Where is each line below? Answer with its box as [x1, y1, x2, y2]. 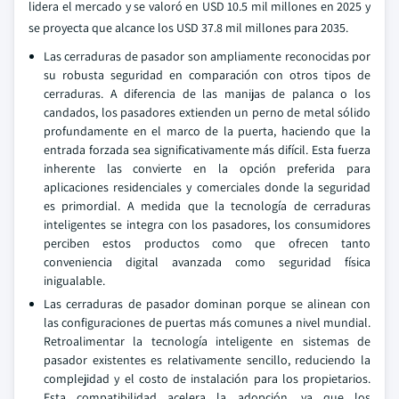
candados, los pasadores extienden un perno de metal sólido [44, 104, 370, 120]
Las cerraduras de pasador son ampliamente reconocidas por [44, 48, 370, 64]
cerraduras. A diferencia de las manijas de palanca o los [44, 85, 370, 102]
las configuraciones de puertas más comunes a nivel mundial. [44, 314, 370, 330]
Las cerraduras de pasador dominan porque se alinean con [44, 296, 370, 312]
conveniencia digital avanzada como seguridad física [44, 254, 370, 270]
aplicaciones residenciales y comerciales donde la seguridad [44, 179, 370, 195]
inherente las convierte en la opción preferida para [44, 160, 370, 176]
